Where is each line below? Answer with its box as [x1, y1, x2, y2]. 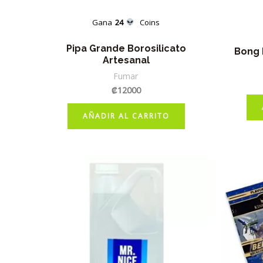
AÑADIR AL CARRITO [82, 110, 170, 121]
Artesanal [102, 54, 150, 66]
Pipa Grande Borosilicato [66, 42, 186, 54]
